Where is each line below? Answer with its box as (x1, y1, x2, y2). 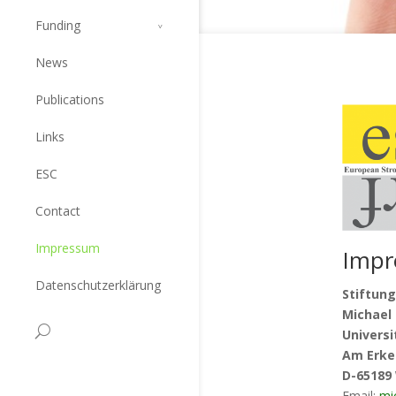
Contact (35, 202, 80, 219)
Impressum (35, 239, 100, 256)
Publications (35, 90, 104, 108)
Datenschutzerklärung (35, 276, 161, 293)
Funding (35, 16, 80, 34)
